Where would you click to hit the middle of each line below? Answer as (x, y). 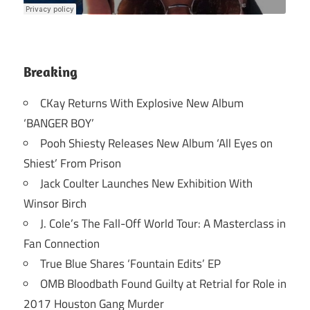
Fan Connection (62, 243)
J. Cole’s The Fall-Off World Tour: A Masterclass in (163, 223)
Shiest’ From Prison (72, 163)
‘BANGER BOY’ (59, 123)
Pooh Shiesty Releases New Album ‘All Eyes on (156, 143)
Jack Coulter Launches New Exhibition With (146, 183)
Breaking (51, 71)
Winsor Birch (55, 203)
